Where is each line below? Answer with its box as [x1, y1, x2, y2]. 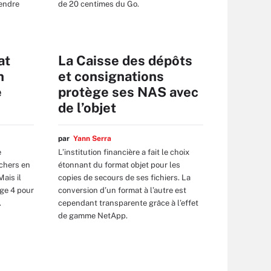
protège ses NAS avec [58, 84, 198, 100]
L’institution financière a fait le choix [58, 147, 189, 157]
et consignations [58, 68, 164, 84]
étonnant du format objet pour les [58, 160, 180, 169]
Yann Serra [73, 134, 111, 143]
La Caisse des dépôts [58, 53, 192, 68]
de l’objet [58, 100, 116, 116]
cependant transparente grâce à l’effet [58, 198, 198, 207]
